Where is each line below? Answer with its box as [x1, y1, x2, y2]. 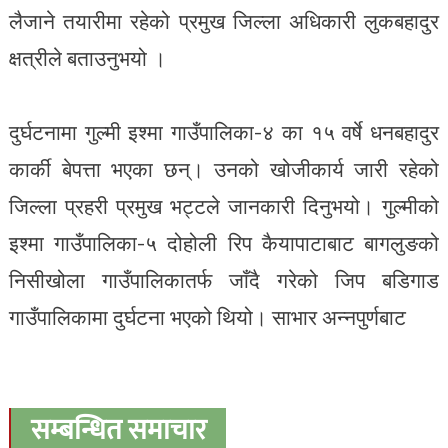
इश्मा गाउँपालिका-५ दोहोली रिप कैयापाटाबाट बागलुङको [8, 227, 440, 259]
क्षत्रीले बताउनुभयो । [8, 42, 166, 74]
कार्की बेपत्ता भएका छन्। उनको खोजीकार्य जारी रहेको [8, 153, 440, 185]
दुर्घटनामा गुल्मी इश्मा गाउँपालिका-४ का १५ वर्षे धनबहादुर [8, 116, 440, 148]
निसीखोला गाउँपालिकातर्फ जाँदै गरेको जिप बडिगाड [8, 264, 440, 296]
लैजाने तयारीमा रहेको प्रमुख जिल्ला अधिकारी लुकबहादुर [8, 5, 440, 37]
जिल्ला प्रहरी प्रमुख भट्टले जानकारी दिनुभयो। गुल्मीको [8, 190, 440, 222]
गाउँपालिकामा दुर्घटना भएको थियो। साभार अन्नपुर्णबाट [8, 301, 411, 333]
